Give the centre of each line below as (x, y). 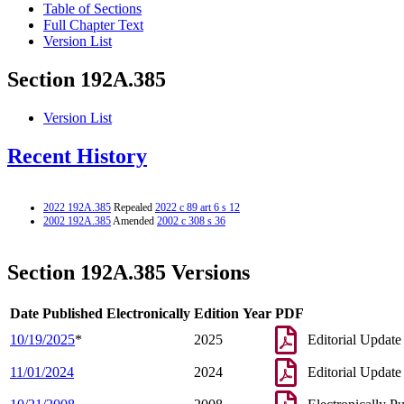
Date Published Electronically (100, 313)
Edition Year (233, 313)
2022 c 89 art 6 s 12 (197, 207)
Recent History (77, 156)
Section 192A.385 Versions (129, 272)
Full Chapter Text (93, 25)
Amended (134, 220)
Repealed (133, 207)
